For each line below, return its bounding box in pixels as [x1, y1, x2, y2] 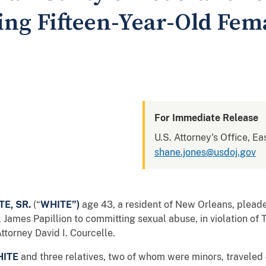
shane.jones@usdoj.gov [154, 146, 256, 158]
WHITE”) [40, 198, 80, 210]
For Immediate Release [154, 112, 258, 123]
